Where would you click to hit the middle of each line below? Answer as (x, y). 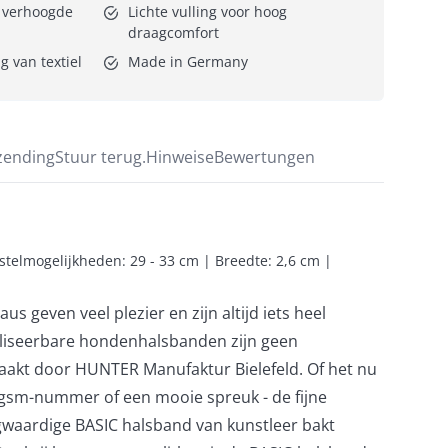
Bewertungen (264, 156)
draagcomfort (173, 32)
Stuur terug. (123, 156)
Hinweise (180, 156)
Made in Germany (188, 61)
